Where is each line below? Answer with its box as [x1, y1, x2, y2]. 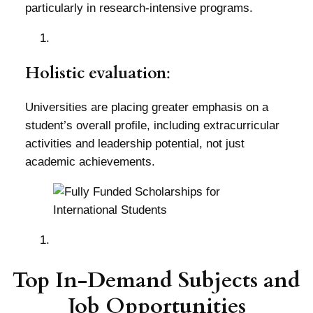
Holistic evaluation [24, 62, 166, 85]
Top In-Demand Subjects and [13, 265, 300, 295]
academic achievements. [24, 155, 155, 169]
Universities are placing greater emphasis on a [24, 101, 268, 115]
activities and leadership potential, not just [24, 137, 245, 151]
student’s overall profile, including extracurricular [24, 119, 279, 133]
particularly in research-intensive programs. [24, 1, 253, 15]
